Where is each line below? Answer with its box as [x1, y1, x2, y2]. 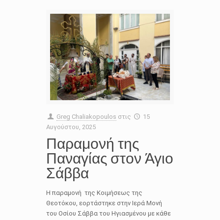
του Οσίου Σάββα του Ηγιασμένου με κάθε [46, 209, 171, 217]
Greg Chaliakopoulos [56, 112, 117, 120]
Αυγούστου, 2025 [46, 123, 96, 131]
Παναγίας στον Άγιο [46, 149, 173, 167]
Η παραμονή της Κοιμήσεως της [46, 189, 142, 196]
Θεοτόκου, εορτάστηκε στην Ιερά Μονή [46, 199, 162, 207]
